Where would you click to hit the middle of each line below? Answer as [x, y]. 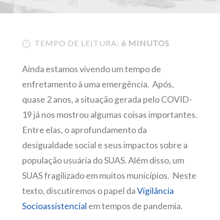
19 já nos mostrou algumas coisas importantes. [110, 115]
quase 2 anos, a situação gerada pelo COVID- [107, 100]
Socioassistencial [54, 206]
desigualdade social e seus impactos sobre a [105, 145]
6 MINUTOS [144, 43]
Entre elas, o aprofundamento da [84, 130]
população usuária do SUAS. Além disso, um [103, 161]
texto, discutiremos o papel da [79, 191]
